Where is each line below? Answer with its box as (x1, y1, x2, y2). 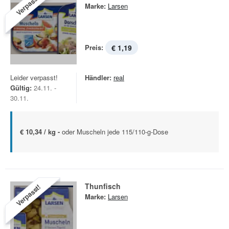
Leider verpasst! (10, 73, 58, 82)
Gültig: (10, 83, 32, 93)
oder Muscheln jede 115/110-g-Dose (62, 127, 168, 136)
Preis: (85, 42, 103, 52)
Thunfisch (85, 181, 121, 191)
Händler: (85, 73, 111, 82)
